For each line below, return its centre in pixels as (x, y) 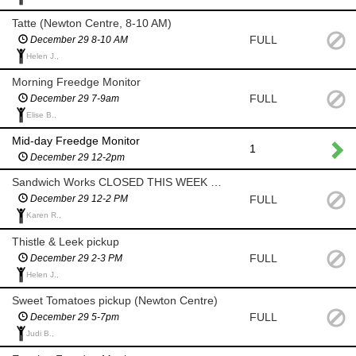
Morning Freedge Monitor (76, 82)
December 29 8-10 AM (78, 39)
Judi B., (40, 334)
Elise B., (41, 115)
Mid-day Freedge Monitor (76, 141)
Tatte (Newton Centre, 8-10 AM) (92, 23)
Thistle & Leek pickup (66, 241)
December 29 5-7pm (74, 317)
